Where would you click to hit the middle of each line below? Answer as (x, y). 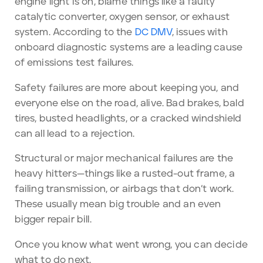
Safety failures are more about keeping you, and (127, 88)
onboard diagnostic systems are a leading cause (129, 48)
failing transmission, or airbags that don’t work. (124, 189)
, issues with (200, 33)
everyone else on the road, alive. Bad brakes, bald (129, 103)
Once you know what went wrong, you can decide (131, 245)
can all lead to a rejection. (75, 134)
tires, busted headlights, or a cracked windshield (128, 118)
